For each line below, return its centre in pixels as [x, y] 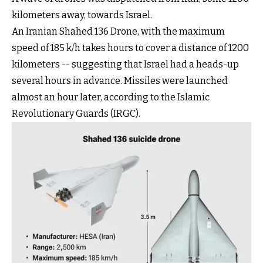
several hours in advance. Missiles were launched [120, 80]
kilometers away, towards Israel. [82, 15]
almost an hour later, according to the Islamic [111, 97]
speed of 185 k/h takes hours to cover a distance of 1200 [130, 48]
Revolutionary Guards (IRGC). [76, 113]
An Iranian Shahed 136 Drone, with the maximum [118, 31]
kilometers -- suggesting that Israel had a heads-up [125, 64]
